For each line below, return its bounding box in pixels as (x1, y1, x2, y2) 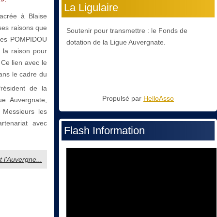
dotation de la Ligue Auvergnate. (66, 38, 166, 46)
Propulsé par (102, 94, 143, 103)
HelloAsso (143, 94, 174, 103)
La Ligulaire (64, 1, 118, 14)
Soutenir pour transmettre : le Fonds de (66, 27, 187, 35)
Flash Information (64, 124, 145, 137)
